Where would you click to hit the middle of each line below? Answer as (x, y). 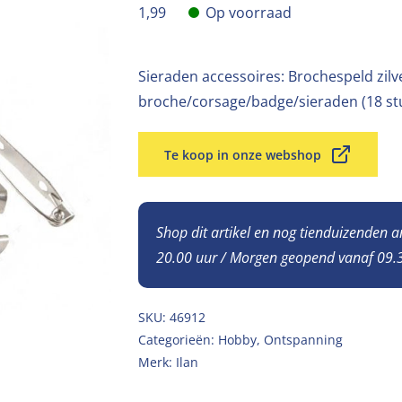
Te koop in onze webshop (243, 154)
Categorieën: (178, 340)
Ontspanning (303, 340)
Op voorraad (249, 13)
